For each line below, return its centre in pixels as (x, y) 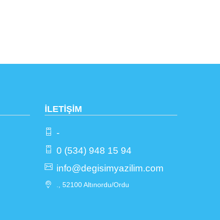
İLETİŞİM (63, 109)
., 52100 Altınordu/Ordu (93, 185)
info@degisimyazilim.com (110, 168)
